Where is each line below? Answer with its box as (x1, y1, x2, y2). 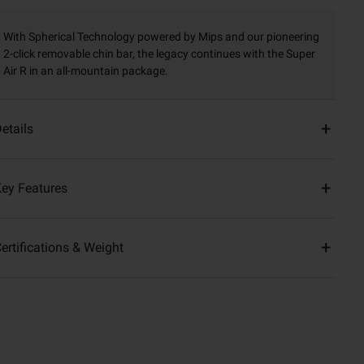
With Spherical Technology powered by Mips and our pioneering (2, 30, 319, 44)
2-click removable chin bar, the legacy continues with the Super (2, 47, 315, 61)
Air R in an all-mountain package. (2, 64, 168, 78)
